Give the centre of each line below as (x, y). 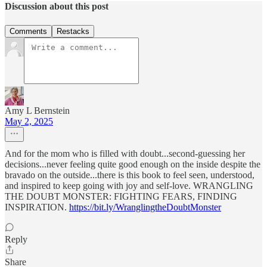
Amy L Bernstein (37, 110)
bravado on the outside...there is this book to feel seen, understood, (130, 175)
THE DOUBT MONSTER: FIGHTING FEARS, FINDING (121, 196)
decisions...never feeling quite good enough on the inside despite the (133, 164)
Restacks (73, 31)
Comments (28, 31)
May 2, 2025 (29, 121)
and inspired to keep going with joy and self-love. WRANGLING (129, 185)
